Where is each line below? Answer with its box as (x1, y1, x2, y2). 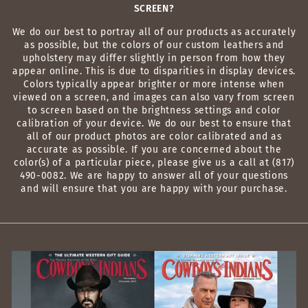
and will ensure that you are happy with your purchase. (21, 183, 287, 195)
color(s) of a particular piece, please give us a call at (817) (14, 157, 294, 169)
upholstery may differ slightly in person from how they (22, 52, 286, 65)
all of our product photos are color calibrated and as (26, 131, 282, 143)
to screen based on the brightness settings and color (27, 104, 280, 117)
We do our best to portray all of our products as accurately (12, 26, 296, 38)
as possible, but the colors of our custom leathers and (23, 39, 285, 52)
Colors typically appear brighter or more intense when (23, 78, 285, 91)
